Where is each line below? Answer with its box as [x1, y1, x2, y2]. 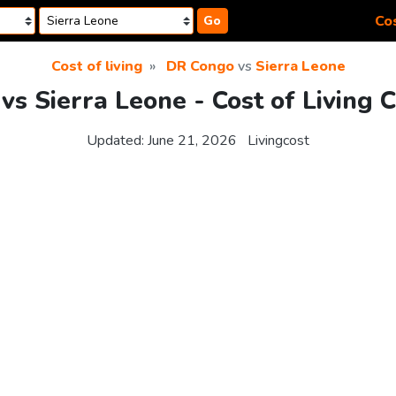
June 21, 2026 [148, 131, 237, 151]
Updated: [87, 131, 148, 151]
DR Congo [165, 57, 234, 76]
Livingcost [247, 131, 309, 151]
